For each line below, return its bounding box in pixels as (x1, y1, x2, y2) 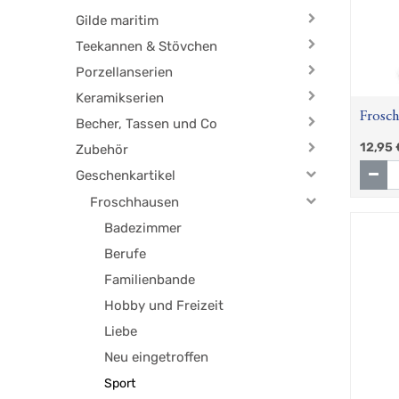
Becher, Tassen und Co (76, 115, 218, 132)
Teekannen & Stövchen (76, 37, 218, 54)
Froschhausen (90, 193, 180, 210)
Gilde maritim (76, 12, 159, 28)
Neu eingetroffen (104, 349, 209, 366)
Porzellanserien (76, 63, 174, 80)
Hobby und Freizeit (104, 297, 224, 314)
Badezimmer (104, 220, 183, 237)
